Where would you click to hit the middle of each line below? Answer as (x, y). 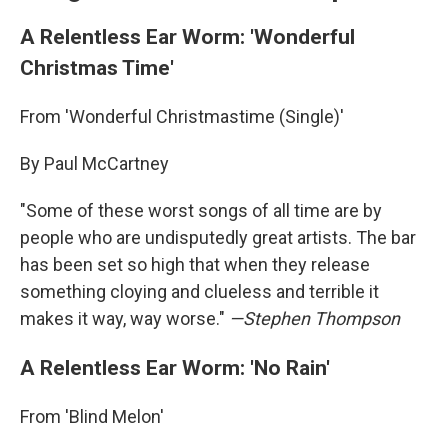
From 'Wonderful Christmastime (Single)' (182, 116)
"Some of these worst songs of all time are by (201, 210)
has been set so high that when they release (195, 264)
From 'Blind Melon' (92, 416)
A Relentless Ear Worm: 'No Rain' (175, 367)
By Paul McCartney (94, 163)
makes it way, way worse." (124, 318)
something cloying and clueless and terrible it (199, 291)
